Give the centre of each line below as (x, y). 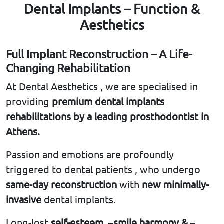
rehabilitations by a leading (68, 116)
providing (29, 101)
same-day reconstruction (61, 184)
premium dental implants (108, 101)
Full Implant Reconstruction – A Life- (99, 54)
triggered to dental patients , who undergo (103, 169)
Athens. (23, 131)
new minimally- (175, 184)
